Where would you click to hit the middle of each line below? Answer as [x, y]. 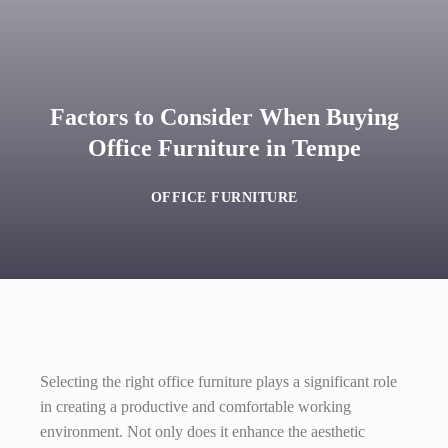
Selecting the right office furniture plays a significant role [218, 381]
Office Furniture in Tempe [224, 148]
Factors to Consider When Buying [224, 117]
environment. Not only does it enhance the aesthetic [202, 431]
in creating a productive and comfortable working [195, 406]
